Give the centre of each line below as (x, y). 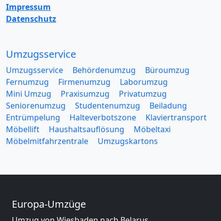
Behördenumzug (104, 70)
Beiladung (168, 106)
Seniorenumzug (36, 106)
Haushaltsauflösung (87, 129)
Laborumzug (144, 82)
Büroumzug (167, 70)
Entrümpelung (33, 117)
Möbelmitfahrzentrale (47, 141)
